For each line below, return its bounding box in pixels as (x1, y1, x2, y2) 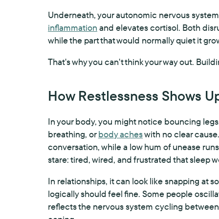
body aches (98, 129, 143, 140)
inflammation (48, 22, 97, 33)
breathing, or (48, 129, 98, 140)
